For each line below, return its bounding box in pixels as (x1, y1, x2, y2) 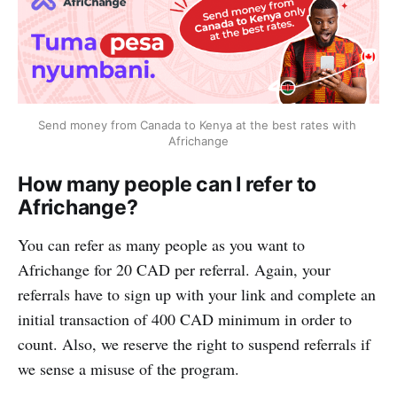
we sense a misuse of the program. (18, 357, 239, 379)
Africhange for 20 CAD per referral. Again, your (18, 258, 331, 280)
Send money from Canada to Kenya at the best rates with (37, 118, 356, 133)
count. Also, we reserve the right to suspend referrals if (18, 332, 370, 354)
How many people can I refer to (18, 171, 317, 197)
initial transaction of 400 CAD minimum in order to (18, 307, 352, 330)
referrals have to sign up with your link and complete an (18, 283, 376, 305)
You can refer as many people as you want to (18, 233, 305, 255)
